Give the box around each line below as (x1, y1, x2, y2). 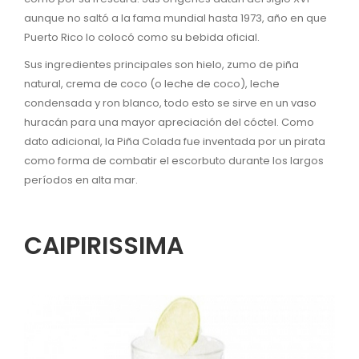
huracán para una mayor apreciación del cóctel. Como (24, 114, 314, 130)
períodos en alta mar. (24, 171, 138, 188)
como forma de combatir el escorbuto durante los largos (24, 152, 324, 168)
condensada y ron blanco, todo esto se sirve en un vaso (24, 95, 317, 111)
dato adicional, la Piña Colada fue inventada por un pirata (24, 133, 325, 149)
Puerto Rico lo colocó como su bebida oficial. (24, 29, 262, 45)
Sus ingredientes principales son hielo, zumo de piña (24, 56, 299, 72)
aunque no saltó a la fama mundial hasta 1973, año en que (24, 10, 327, 26)
